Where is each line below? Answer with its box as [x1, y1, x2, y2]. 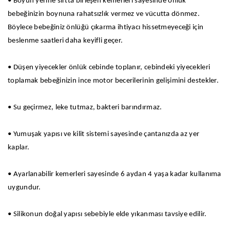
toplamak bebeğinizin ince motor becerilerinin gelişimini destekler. [8, 76, 219, 85]
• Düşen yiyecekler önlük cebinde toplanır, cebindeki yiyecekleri [8, 63, 210, 71]
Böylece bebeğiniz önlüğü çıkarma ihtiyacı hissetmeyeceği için [8, 23, 204, 31]
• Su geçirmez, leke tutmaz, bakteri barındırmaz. [8, 103, 162, 111]
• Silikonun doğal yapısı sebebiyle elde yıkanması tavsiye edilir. [8, 210, 207, 218]
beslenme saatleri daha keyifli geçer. [8, 36, 123, 45]
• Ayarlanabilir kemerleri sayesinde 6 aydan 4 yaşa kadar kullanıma [8, 170, 221, 178]
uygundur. [8, 183, 41, 191]
